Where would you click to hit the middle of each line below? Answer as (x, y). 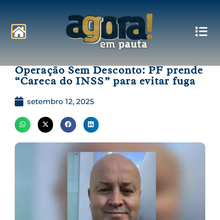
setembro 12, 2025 (61, 101)
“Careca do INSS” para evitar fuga (105, 81)
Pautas (35, 47)
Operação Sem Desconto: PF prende (109, 70)
